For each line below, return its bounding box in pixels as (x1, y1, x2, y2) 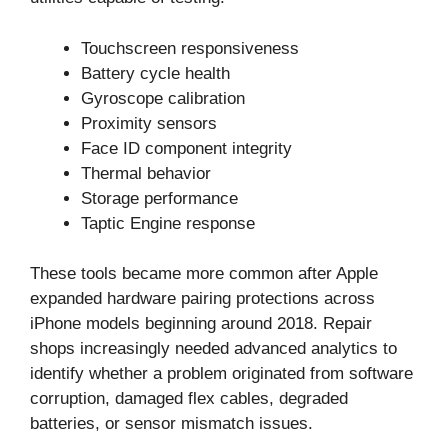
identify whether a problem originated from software (30, 364, 413, 384)
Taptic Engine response (81, 213, 255, 233)
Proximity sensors (81, 113, 217, 133)
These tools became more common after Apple (30, 264, 378, 284)
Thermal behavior (81, 163, 211, 183)
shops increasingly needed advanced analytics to (30, 339, 397, 359)
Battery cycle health (81, 63, 230, 83)
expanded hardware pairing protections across (30, 289, 375, 309)
